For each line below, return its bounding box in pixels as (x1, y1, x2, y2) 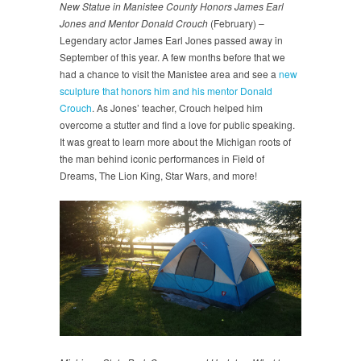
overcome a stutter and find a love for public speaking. (60, 117, 295, 131)
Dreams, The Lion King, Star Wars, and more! (60, 168, 257, 182)
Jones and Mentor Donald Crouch (60, 15, 208, 30)
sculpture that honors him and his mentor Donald (60, 83, 272, 98)
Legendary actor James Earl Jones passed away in (60, 32, 283, 47)
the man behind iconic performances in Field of (60, 151, 264, 165)
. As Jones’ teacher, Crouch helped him (92, 100, 263, 114)
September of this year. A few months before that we (60, 49, 285, 64)
